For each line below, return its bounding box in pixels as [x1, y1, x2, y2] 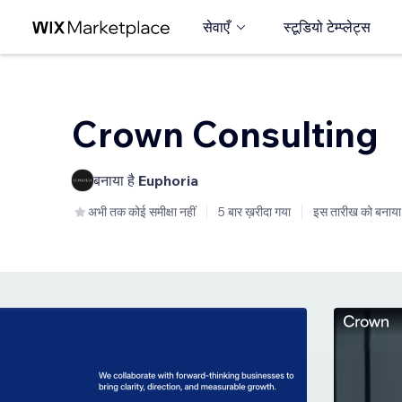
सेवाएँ [203, 18, 230, 36]
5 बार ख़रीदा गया [218, 204, 291, 220]
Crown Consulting [72, 111, 379, 156]
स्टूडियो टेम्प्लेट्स [284, 18, 371, 36]
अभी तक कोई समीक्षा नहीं [88, 204, 196, 220]
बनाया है [93, 171, 138, 189]
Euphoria [138, 171, 198, 189]
